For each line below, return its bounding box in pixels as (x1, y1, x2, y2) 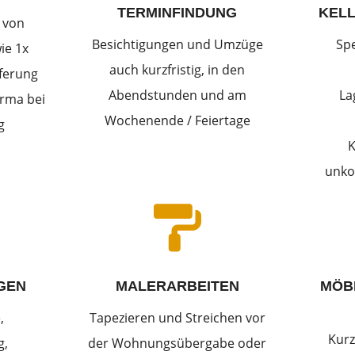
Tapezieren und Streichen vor (89, 309, 265, 327)
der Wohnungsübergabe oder (88, 334, 267, 353)
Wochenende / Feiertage (104, 111, 250, 129)
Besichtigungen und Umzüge (91, 35, 263, 53)
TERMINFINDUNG (117, 4, 238, 21)
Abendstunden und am (108, 86, 246, 104)
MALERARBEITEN (115, 278, 239, 295)
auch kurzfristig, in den (109, 60, 246, 78)
